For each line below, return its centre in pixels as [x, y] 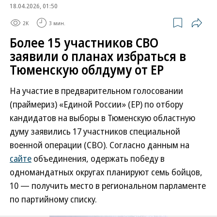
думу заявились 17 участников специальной [95, 131]
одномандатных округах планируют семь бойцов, [106, 172]
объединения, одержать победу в [98, 158]
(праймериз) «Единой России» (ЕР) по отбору [96, 104]
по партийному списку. [53, 199]
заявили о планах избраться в [98, 56]
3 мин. [57, 23]
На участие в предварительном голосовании [96, 91]
